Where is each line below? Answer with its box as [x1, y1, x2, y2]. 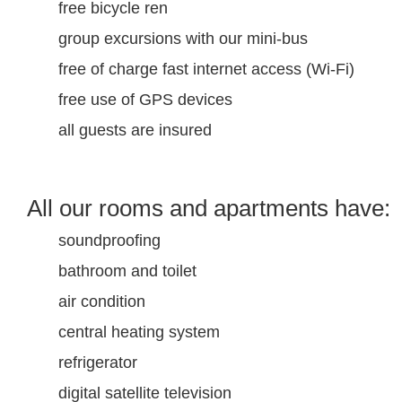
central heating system [58, 323, 220, 341]
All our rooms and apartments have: [27, 196, 390, 221]
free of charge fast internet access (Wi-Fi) [58, 60, 354, 78]
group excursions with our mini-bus [58, 30, 308, 48]
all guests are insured [58, 121, 212, 139]
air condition [58, 293, 145, 310]
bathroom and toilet [58, 262, 197, 280]
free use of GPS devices [58, 91, 232, 109]
